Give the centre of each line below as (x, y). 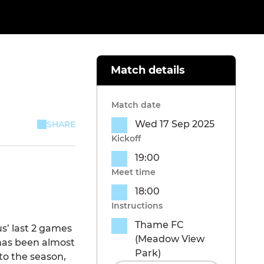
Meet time (133, 172)
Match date (136, 105)
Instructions (137, 206)
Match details (148, 70)
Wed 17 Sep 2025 (175, 124)
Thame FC (159, 225)
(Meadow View (170, 239)
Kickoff (126, 139)
